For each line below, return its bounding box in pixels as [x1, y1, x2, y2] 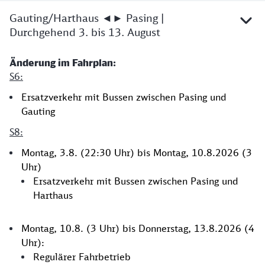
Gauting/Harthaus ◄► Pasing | [9, 11, 164, 24]
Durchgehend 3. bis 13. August [9, 25, 160, 38]
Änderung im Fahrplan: [9, 57, 116, 69]
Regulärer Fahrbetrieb [33, 251, 131, 263]
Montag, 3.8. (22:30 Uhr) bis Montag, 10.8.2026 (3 [21, 147, 252, 159]
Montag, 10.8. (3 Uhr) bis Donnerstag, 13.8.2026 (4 [21, 222, 254, 234]
